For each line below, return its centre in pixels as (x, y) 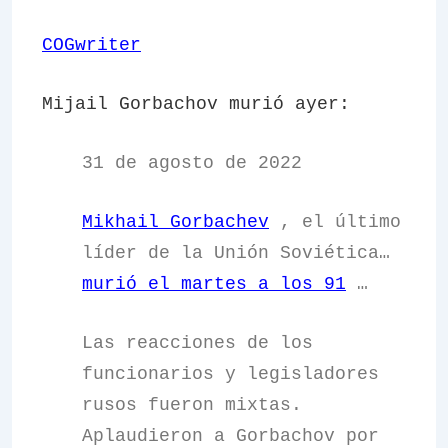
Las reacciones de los (197, 343)
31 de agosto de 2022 (192, 163)
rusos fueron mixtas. (192, 405)
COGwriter (91, 45)
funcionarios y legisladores (230, 374)
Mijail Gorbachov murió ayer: (196, 104)
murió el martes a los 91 (214, 284)
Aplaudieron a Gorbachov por (230, 436)
